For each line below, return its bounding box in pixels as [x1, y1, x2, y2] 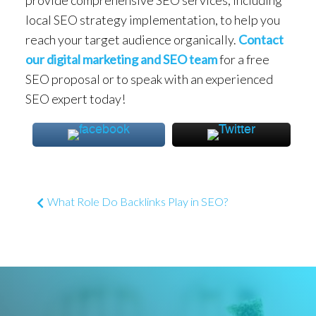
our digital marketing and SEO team [25, 51, 217, 67]
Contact [238, 31, 284, 47]
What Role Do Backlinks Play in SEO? [47, 195, 229, 209]
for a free [217, 51, 269, 67]
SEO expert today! [25, 90, 126, 107]
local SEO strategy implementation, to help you [25, 11, 280, 28]
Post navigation [25, 190, 118, 207]
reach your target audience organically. [25, 31, 238, 47]
